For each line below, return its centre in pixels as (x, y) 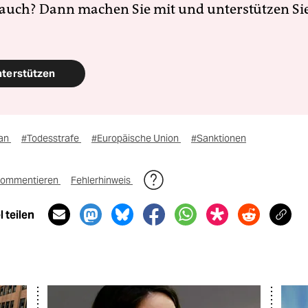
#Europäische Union (136, 138)
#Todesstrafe (51, 138)
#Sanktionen (219, 138)
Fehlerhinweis (102, 180)
